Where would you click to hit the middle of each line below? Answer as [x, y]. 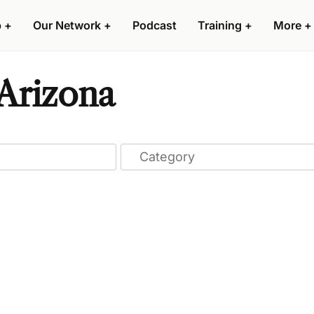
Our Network [67, 25]
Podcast [155, 25]
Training [220, 25]
